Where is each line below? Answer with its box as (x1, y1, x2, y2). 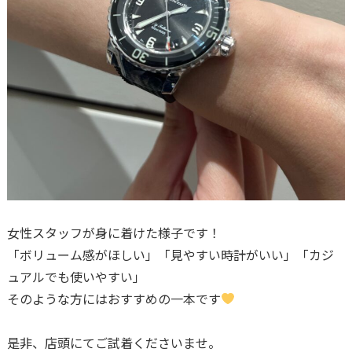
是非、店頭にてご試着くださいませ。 (6, 335, 221, 350)
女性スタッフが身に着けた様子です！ (6, 225, 221, 240)
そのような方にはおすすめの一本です (6, 291, 221, 306)
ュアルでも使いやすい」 (6, 269, 145, 284)
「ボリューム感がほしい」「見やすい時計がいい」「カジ (6, 247, 334, 262)
